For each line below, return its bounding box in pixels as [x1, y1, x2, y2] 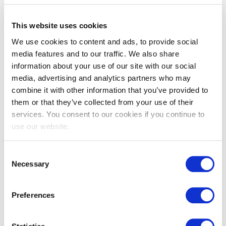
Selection [4, 161, 34, 171]
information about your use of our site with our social [12, 61, 196, 70]
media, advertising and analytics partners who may [12, 73, 191, 82]
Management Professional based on [22, 98, 190, 109]
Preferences [12, 191, 55, 200]
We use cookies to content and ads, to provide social [12, 37, 198, 46]
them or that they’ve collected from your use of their [12, 97, 194, 106]
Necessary [12, 159, 49, 168]
